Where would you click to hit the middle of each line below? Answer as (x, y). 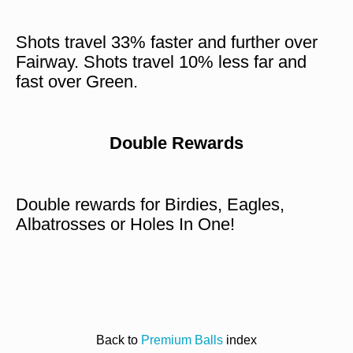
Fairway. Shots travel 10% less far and (161, 62)
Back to (119, 340)
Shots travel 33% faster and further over (167, 43)
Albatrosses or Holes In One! (125, 225)
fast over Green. (77, 82)
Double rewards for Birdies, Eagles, (150, 205)
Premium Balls (182, 340)
